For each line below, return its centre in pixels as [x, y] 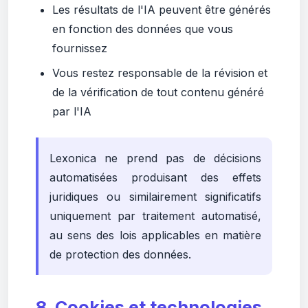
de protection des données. [120, 254]
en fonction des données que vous [143, 29]
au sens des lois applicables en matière [155, 235]
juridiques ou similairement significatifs [155, 197]
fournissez [80, 48]
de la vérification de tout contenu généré [158, 92]
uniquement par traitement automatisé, [155, 216]
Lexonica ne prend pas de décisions [155, 158]
